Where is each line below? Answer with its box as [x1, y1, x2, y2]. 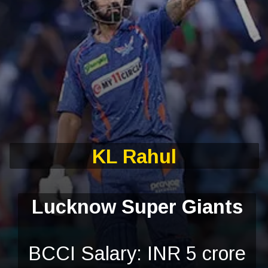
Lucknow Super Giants [31, 196, 243, 218]
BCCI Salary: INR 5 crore [28, 242, 246, 265]
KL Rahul [92, 145, 177, 167]
